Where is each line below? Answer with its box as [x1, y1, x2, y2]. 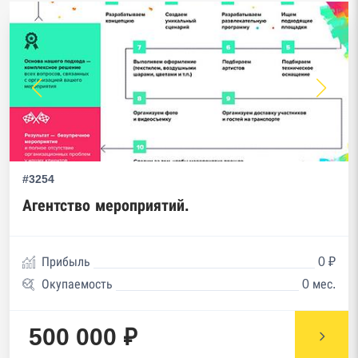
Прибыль [42, 255, 90, 268]
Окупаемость [42, 277, 113, 291]
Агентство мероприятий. [22, 197, 189, 214]
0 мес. [302, 277, 336, 291]
